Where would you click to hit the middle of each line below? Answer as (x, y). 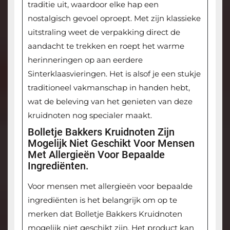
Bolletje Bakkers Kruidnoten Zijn (101, 132)
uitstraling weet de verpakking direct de (104, 32)
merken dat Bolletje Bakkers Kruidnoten (105, 214)
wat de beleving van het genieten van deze (110, 102)
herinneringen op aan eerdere (85, 60)
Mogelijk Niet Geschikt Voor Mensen (111, 143)
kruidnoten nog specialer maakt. (90, 116)
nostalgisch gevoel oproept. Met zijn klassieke (114, 18)
